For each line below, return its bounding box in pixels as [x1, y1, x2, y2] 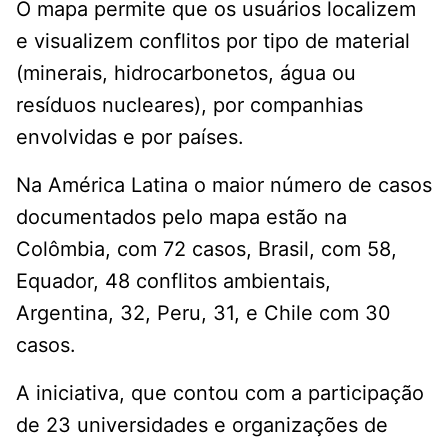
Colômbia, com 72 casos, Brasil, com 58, [16, 237, 397, 262]
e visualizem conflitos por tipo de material [16, 29, 410, 54]
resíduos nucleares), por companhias [16, 93, 363, 118]
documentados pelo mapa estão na [16, 205, 347, 230]
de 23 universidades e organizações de [16, 413, 388, 438]
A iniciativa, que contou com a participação [16, 381, 424, 406]
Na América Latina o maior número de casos [16, 173, 432, 198]
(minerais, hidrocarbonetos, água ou [16, 61, 356, 86]
